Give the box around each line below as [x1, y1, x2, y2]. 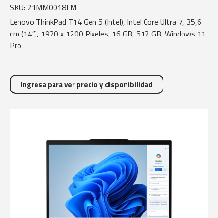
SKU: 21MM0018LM [10, 1, 76, 13]
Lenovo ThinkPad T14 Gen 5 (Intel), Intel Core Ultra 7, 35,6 [10, 16, 201, 28]
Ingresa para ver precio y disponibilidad [20, 79, 153, 91]
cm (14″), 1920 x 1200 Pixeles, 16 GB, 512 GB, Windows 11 [10, 28, 206, 39]
